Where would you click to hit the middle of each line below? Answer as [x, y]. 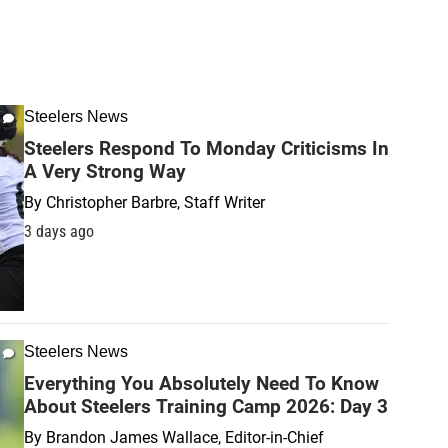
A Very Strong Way [105, 171]
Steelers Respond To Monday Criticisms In [206, 148]
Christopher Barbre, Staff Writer [155, 202]
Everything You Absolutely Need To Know [201, 383]
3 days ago [59, 231]
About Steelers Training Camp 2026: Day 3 [206, 406]
